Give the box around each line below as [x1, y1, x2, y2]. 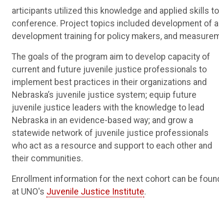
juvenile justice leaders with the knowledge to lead [12, 102, 204, 112]
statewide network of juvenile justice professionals [12, 128, 209, 138]
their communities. [12, 153, 83, 163]
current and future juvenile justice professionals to [12, 64, 207, 74]
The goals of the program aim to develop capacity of [12, 51, 210, 62]
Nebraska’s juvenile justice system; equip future [12, 89, 197, 100]
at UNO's [12, 186, 46, 197]
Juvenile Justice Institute [46, 186, 144, 197]
